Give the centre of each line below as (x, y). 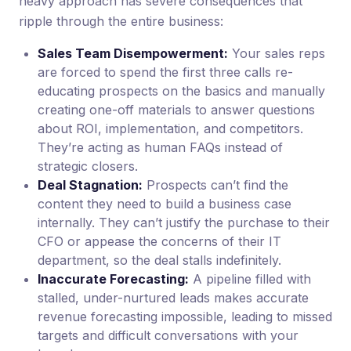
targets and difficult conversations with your (168, 335)
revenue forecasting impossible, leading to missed (185, 316)
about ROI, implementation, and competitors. (170, 128)
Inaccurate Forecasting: (113, 279)
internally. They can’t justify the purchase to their (184, 222)
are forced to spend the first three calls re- (165, 72)
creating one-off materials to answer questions (176, 109)
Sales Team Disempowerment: (133, 53)
